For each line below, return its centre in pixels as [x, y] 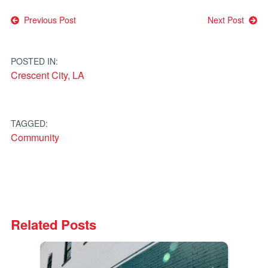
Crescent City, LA [47, 75]
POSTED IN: [34, 61]
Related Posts [53, 224]
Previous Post [47, 19]
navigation [54, 47]
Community [35, 137]
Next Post [229, 19]
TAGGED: [29, 123]
